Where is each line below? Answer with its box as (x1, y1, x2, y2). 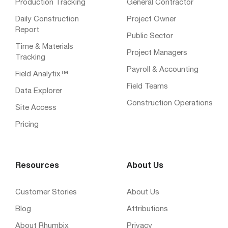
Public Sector (127, 32, 173, 40)
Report (15, 26, 39, 34)
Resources (15, 162, 59, 170)
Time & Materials (15, 43, 73, 51)
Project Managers (127, 49, 187, 57)
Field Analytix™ (15, 70, 68, 78)
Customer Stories (15, 188, 77, 196)
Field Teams (127, 82, 168, 91)
